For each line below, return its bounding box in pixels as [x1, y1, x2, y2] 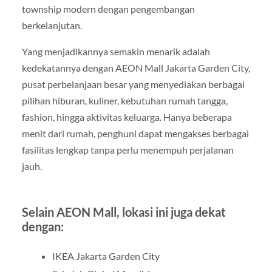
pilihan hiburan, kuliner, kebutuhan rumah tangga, [21, 95, 228, 107]
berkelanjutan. [21, 19, 82, 32]
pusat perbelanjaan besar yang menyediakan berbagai [21, 78, 245, 90]
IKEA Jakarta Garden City [52, 250, 160, 262]
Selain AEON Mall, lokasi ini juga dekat [21, 205, 226, 220]
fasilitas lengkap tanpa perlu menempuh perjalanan [21, 144, 234, 156]
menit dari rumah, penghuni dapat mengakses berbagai [21, 127, 249, 140]
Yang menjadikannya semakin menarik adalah [21, 46, 210, 58]
